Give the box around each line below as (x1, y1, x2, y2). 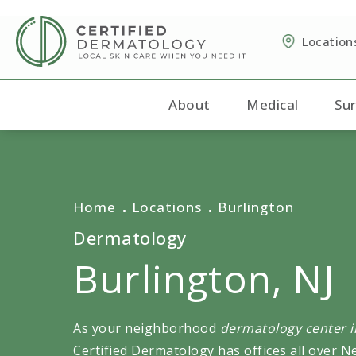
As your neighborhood (73, 319, 220, 337)
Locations (132, 197, 202, 216)
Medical (246, 95, 299, 114)
